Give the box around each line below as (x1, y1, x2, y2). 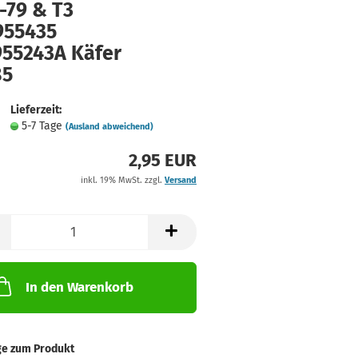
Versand (164, 175, 197, 185)
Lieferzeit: (10, 103, 62, 117)
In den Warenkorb (25, 279, 133, 296)
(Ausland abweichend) (65, 121, 153, 132)
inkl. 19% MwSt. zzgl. (80, 175, 165, 185)
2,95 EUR (128, 149, 197, 171)
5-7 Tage (21, 119, 66, 133)
